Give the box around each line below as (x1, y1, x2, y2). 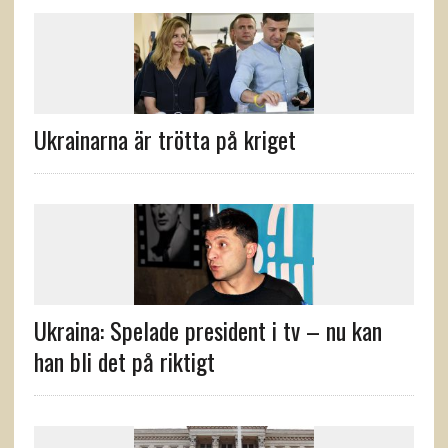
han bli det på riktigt (33, 343, 215, 380)
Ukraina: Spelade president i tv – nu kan (33, 312, 382, 349)
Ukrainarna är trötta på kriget (33, 121, 296, 158)
